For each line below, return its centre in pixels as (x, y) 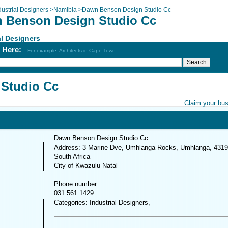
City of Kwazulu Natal (86, 166)
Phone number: (76, 184)
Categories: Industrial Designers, (102, 202)
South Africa (72, 156)
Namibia (65, 10)
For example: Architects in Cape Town (72, 51)
